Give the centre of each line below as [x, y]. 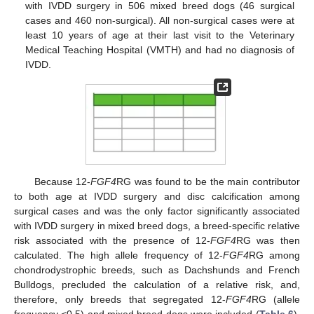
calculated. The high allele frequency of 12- [118, 255]
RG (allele [275, 300]
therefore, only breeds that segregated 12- [120, 300]
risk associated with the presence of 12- [112, 241]
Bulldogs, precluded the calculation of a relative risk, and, [157, 285]
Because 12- [62, 182]
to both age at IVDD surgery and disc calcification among [157, 197]
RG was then [268, 241]
